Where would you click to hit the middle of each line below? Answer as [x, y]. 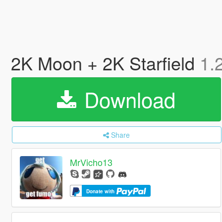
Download [127, 99]
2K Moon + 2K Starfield [105, 63]
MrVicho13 [91, 162]
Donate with [101, 191]
